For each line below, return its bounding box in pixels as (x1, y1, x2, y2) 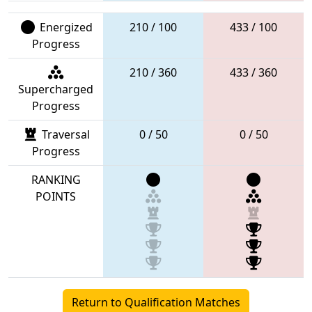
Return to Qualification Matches (72, 294, 240, 310)
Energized (36, 19, 93, 35)
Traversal (39, 126, 90, 142)
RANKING (31, 171, 81, 187)
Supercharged (18, 81, 93, 97)
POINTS (36, 188, 76, 204)
